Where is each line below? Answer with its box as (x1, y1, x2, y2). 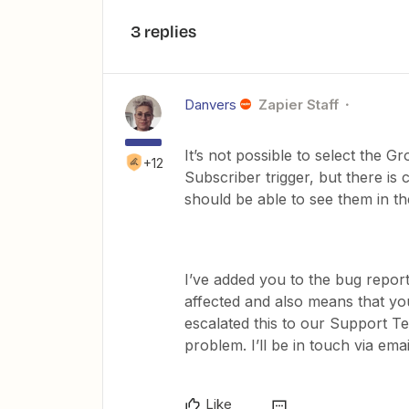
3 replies (131, 18, 196, 43)
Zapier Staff (257, 95, 339, 113)
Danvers (184, 95, 236, 113)
